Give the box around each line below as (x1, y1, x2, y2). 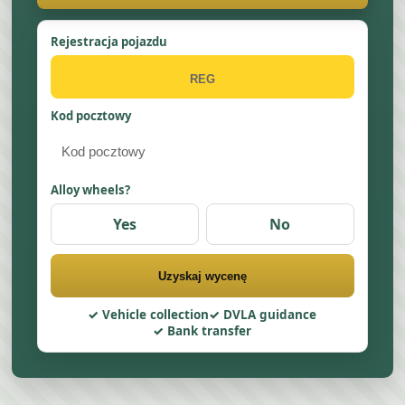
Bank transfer (167, 323, 252, 339)
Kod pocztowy (51, 108, 132, 124)
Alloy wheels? (51, 182, 131, 198)
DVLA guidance (223, 306, 317, 323)
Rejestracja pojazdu (51, 33, 168, 50)
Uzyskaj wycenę (157, 268, 247, 283)
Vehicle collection (102, 306, 210, 323)
